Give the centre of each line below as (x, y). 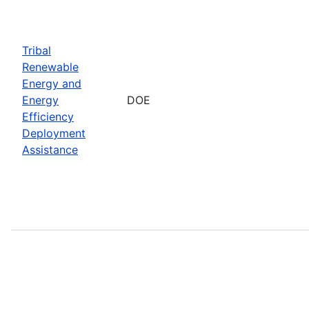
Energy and (52, 83)
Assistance (50, 149)
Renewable (50, 67)
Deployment (54, 133)
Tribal (37, 50)
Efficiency (48, 116)
